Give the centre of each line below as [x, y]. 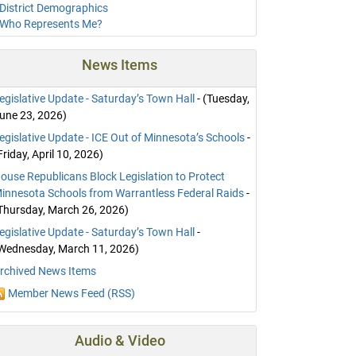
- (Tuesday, [222, 98]
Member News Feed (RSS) [72, 293]
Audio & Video [120, 340]
